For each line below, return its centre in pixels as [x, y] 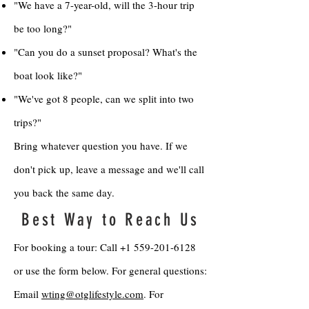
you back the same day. [64, 192]
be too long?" [43, 28]
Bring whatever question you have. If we [101, 146]
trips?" [28, 122]
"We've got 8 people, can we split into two [104, 99]
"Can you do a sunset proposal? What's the [106, 52]
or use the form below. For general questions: [110, 270]
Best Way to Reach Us [110, 220]
